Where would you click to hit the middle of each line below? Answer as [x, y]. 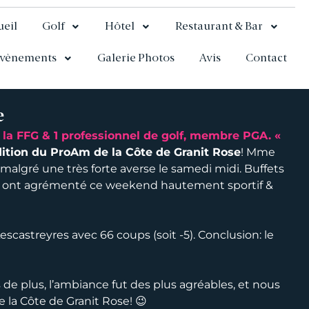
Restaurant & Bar [219, 27]
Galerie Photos [136, 59]
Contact [266, 59]
